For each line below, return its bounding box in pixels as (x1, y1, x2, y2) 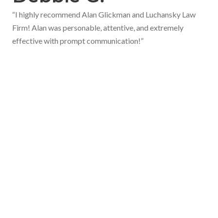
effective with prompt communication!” (12, 36, 144, 45)
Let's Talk (64, 103, 154, 126)
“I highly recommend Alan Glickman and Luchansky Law (12, 10, 196, 19)
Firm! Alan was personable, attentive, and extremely (12, 23, 183, 32)
